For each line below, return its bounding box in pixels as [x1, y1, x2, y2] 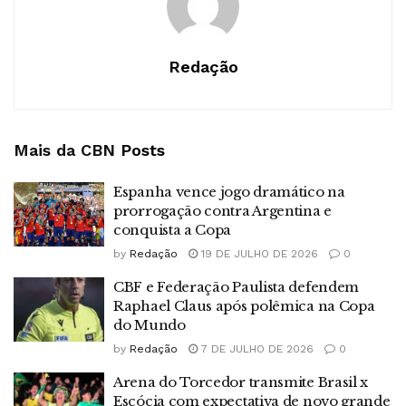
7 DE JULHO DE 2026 [198, 342, 314, 355]
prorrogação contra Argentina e [113, 201, 332, 219]
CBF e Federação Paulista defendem [113, 277, 360, 295]
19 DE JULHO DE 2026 [198, 246, 318, 260]
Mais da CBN [14, 140, 115, 159]
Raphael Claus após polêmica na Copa [113, 296, 375, 314]
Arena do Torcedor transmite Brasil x [113, 372, 369, 391]
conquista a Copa [113, 220, 232, 238]
